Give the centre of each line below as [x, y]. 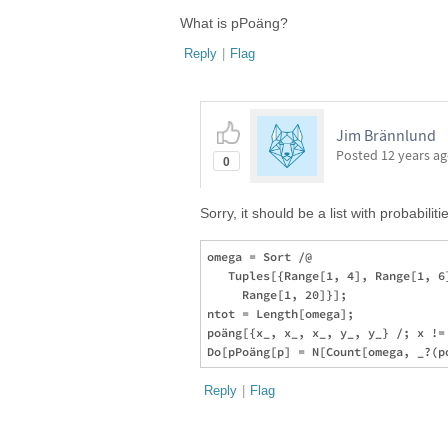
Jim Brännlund [386, 135]
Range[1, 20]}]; [277, 294]
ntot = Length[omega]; [280, 313]
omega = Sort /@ [263, 256]
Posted [358, 155]
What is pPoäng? [234, 23]
